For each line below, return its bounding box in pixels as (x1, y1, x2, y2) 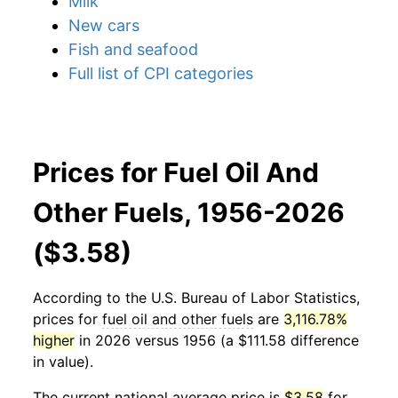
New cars (68, 16, 139, 35)
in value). (33, 353, 93, 370)
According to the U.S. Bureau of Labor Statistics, (33, 289, 360, 306)
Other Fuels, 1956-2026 (33, 196, 345, 228)
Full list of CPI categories (68, 64, 253, 83)
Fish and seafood (68, 40, 198, 59)
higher (33, 331, 75, 349)
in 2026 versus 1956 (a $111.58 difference (75, 331, 359, 349)
